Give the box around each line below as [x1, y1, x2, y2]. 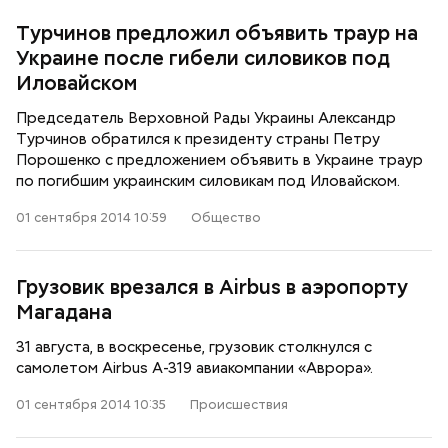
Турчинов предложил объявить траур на [16, 20, 418, 46]
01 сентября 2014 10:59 [16, 209, 167, 226]
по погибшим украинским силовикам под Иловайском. [16, 171, 400, 191]
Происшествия [190, 396, 288, 413]
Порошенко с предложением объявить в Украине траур [16, 150, 423, 170]
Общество [191, 209, 261, 226]
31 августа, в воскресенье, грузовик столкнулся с [16, 337, 372, 357]
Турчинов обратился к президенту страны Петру [16, 129, 380, 149]
